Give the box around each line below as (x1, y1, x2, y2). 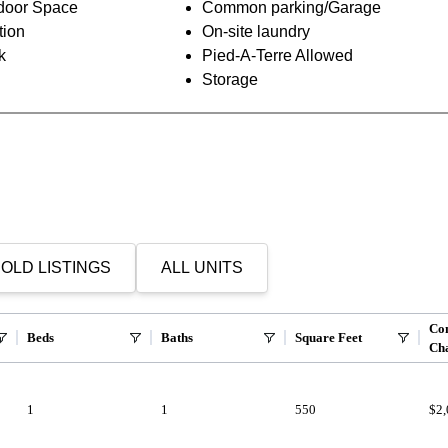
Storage (201, 70, 258, 88)
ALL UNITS (160, 258, 243, 276)
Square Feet (295, 330, 363, 345)
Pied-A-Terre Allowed (201, 46, 353, 64)
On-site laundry (201, 22, 310, 40)
